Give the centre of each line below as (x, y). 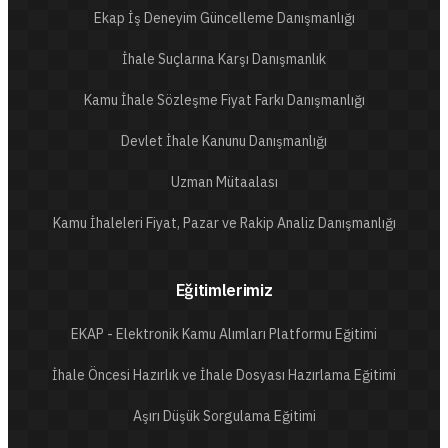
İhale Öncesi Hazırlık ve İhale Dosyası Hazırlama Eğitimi (224, 375)
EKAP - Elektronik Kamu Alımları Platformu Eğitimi (224, 334)
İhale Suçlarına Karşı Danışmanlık (224, 59)
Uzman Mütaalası (224, 182)
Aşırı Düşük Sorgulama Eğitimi (224, 416)
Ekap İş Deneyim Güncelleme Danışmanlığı (224, 18)
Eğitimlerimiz (224, 290)
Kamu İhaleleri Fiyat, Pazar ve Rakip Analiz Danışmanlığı (224, 223)
